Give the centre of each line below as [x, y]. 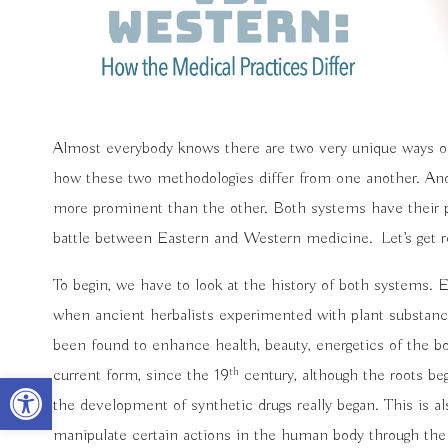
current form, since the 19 [140, 376]
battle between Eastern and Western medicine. [212, 239]
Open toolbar [50, 387]
